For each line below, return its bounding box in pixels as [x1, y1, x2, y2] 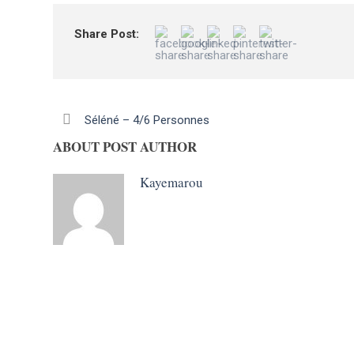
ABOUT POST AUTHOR [53, 137, 197, 157]
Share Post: [74, 27, 139, 42]
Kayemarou [140, 173, 203, 192]
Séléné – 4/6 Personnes [85, 113, 209, 128]
